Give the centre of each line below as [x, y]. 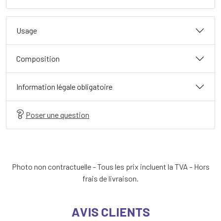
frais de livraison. [110, 178]
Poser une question [57, 115]
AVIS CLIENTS [110, 212]
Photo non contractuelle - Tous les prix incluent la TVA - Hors [110, 166]
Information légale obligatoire [64, 87]
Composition [38, 58]
